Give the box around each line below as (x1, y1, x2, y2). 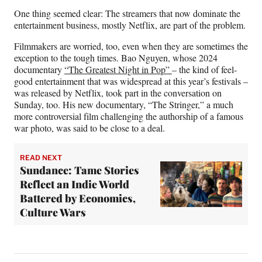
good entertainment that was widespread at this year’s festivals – (14, 75, 248, 88)
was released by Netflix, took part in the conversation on (14, 87, 222, 99)
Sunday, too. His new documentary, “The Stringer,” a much (14, 98, 233, 111)
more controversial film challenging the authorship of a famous (14, 110, 243, 123)
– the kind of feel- (172, 63, 237, 76)
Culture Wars (20, 205, 86, 220)
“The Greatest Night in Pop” (64, 63, 172, 76)
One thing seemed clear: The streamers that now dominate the (14, 7, 240, 20)
